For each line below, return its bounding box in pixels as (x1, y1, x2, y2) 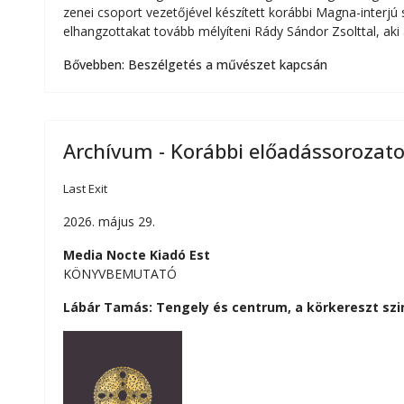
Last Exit (63, 180, 107, 197)
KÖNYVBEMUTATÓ (63, 265, 177, 282)
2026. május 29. (63, 213, 155, 230)
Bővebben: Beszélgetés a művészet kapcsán (63, 56, 327, 73)
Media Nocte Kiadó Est (63, 246, 210, 263)
